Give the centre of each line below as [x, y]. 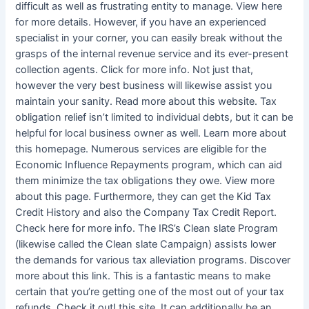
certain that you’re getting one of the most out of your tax [150, 292]
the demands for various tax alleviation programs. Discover [153, 260]
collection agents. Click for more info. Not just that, [134, 70]
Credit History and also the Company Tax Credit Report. [146, 213]
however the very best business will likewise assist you [144, 86]
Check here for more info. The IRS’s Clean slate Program [147, 229]
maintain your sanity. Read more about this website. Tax [146, 102]
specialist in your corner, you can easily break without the [149, 38]
